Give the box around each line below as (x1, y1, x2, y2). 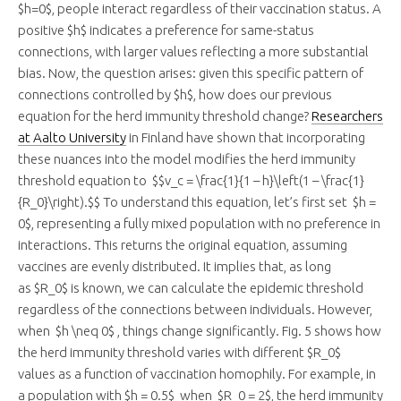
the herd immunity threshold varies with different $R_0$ (18, 345, 344, 361)
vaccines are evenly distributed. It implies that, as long (18, 259, 331, 275)
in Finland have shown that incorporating (126, 130, 365, 146)
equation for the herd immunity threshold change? (18, 108, 311, 124)
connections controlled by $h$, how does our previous (18, 87, 332, 103)
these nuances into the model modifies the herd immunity (18, 151, 355, 167)
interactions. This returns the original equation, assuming (18, 237, 347, 253)
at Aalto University (18, 130, 126, 146)
